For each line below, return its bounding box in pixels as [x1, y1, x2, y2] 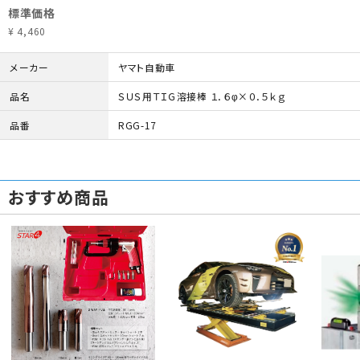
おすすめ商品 [8, 185, 109, 209]
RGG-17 [117, 118, 157, 132]
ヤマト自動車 [117, 60, 176, 74]
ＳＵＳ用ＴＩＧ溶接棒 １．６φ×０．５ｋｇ [117, 89, 285, 103]
